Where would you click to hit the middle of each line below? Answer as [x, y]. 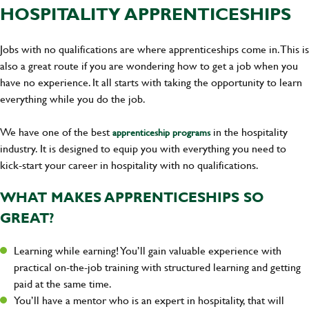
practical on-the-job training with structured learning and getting [157, 267]
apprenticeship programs [161, 132]
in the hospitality [249, 132]
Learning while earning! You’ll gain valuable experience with [148, 250]
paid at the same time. [63, 283]
